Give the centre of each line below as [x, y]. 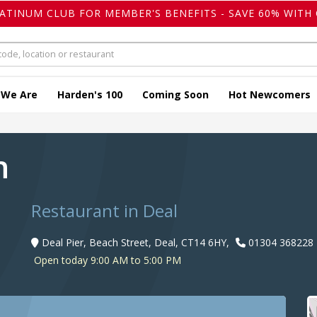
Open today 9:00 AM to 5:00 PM [106, 260]
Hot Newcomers [270, 95]
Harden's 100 [90, 95]
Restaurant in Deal [104, 211]
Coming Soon [175, 95]
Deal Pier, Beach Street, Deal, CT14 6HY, [136, 243]
